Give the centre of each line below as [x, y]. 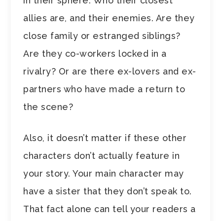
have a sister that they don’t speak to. [108, 191]
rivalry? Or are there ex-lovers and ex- [110, 71]
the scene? [48, 107]
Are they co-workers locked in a [95, 53]
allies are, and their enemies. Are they [109, 18]
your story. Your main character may [104, 173]
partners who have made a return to [104, 89]
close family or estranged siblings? [102, 36]
